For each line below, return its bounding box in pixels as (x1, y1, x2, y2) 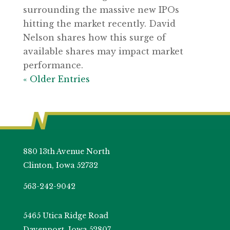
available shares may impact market (23, 46, 183, 57)
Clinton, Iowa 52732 (23, 161, 98, 170)
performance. (23, 60, 83, 71)
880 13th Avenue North (23, 147, 110, 157)
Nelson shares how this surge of (23, 32, 166, 43)
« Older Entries (23, 74, 90, 85)
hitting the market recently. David (23, 18, 176, 29)
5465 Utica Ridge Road (23, 211, 108, 221)
